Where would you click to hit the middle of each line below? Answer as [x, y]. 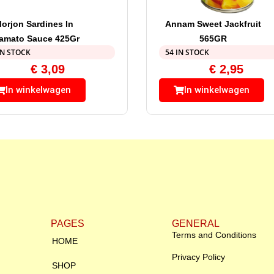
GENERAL [196, 224]
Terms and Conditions [214, 235]
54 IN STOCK [187, 53]
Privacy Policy [198, 257]
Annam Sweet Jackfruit [213, 24]
